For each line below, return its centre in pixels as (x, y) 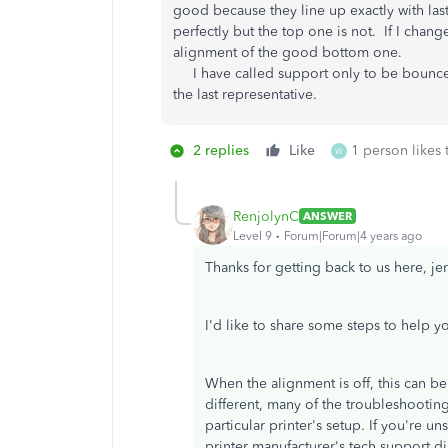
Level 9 (252, 235)
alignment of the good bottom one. (291, 52)
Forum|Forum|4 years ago (353, 235)
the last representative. (245, 94)
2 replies (221, 150)
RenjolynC (266, 216)
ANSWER (327, 216)
